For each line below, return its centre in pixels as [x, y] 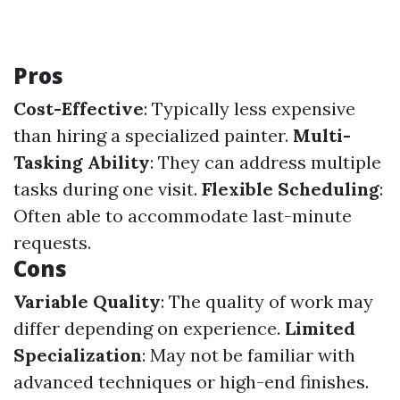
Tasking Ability [82, 162]
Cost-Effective [79, 108]
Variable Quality [87, 301]
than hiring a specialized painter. [153, 135]
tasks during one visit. [108, 189]
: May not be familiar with [249, 355]
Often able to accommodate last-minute [183, 216]
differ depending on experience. [149, 328]
